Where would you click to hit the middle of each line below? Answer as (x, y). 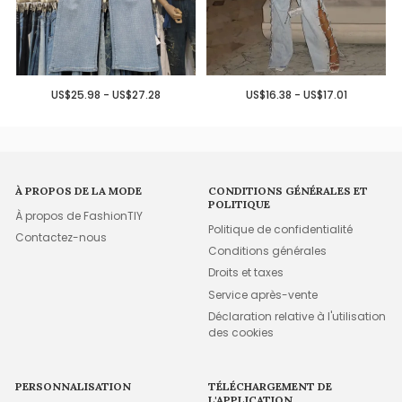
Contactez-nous (61, 237)
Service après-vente (263, 294)
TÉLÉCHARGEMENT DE (271, 386)
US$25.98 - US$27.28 (105, 94)
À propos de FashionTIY (79, 215)
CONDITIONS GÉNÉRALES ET (288, 191)
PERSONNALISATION (74, 386)
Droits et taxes (246, 273)
